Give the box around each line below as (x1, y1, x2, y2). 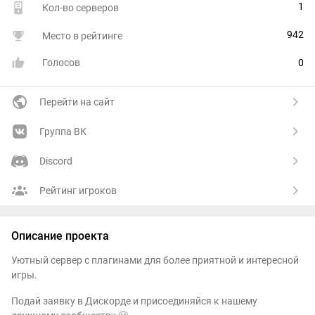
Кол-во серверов (42, 2, 119, 14)
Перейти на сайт (39, 96, 115, 108)
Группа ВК (39, 126, 86, 138)
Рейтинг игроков (39, 185, 117, 197)
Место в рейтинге (42, 30, 122, 42)
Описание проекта (11, 229, 109, 243)
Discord (39, 155, 72, 167)
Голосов (42, 57, 80, 69)
